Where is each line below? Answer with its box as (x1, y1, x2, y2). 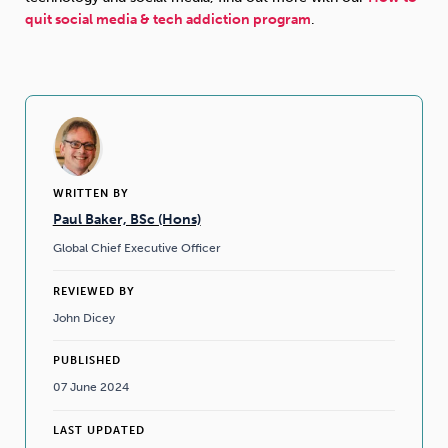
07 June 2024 (52, 379, 129, 395)
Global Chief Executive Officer (52, 240, 221, 256)
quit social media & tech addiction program (25, 11, 311, 29)
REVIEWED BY (52, 284, 135, 298)
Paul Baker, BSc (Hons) (52, 211, 201, 229)
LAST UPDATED (52, 423, 145, 437)
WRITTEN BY (52, 187, 129, 201)
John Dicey (52, 309, 115, 325)
